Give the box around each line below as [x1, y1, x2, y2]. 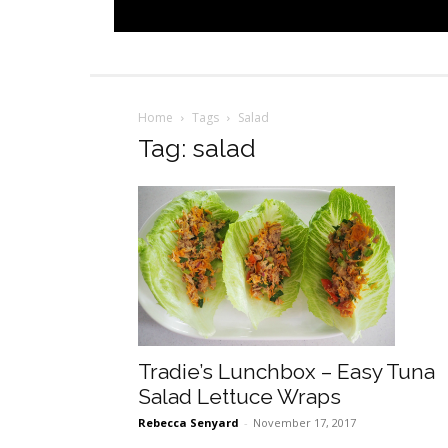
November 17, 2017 [253, 415, 356, 431]
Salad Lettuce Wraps [138, 384, 341, 410]
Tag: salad [138, 133, 256, 164]
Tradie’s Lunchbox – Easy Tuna [138, 359, 435, 385]
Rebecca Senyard [138, 415, 239, 431]
